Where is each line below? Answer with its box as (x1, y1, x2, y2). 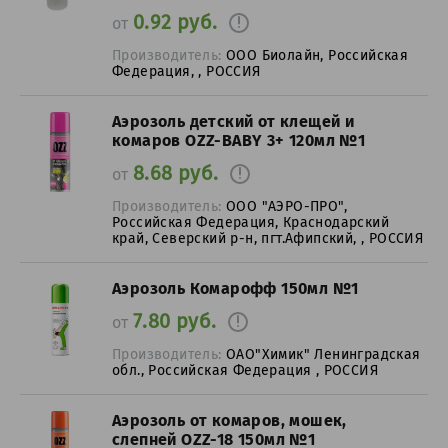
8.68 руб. (132, 159, 219, 187)
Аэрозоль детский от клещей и (112, 110, 355, 133)
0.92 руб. (132, 8, 218, 36)
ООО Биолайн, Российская (226, 45, 409, 65)
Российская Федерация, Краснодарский (112, 212, 389, 232)
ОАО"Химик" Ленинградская (226, 344, 421, 364)
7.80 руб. (132, 307, 217, 335)
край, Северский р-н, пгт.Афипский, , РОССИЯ (112, 228, 424, 248)
